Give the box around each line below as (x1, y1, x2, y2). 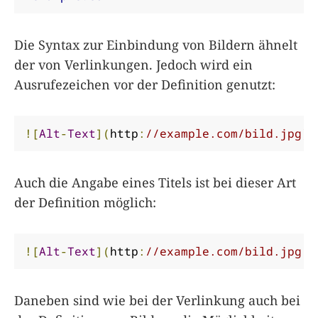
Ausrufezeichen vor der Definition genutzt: (14, 75, 275, 93)
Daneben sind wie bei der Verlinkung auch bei (14, 291, 300, 309)
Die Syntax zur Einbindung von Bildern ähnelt (14, 35, 297, 53)
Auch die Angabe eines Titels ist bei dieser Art (14, 173, 296, 191)
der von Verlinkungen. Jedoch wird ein (14, 55, 253, 73)
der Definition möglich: (14, 193, 156, 211)
